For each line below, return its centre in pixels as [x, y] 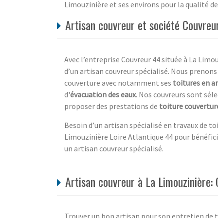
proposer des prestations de [112, 106]
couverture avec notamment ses [118, 82]
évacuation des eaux [103, 94]
